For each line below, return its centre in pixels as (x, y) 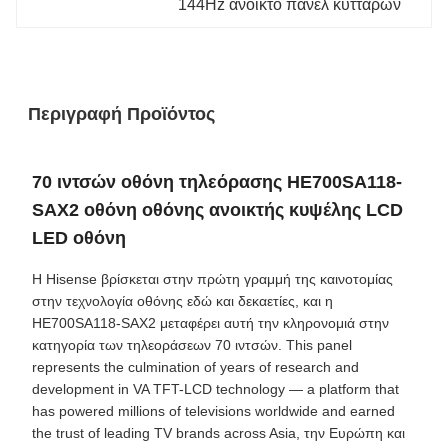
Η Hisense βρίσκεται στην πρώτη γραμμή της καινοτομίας (212, 279)
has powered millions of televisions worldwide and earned (213, 411)
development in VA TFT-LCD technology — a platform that (215, 389)
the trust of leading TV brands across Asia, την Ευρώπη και (218, 433)
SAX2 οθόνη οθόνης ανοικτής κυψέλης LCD (217, 210)
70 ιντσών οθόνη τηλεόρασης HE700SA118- (217, 182)
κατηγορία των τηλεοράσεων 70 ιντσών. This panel (192, 345)
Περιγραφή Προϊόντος (121, 114)
